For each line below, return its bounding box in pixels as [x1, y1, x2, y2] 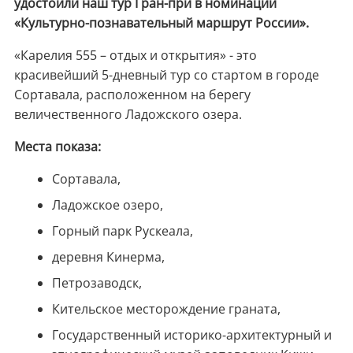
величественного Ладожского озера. [13, 106, 245, 124]
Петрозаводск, [51, 274, 142, 292]
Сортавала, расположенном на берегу [13, 86, 251, 104]
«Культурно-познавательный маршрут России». [13, 14, 309, 32]
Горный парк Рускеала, [51, 222, 193, 240]
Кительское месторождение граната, [51, 300, 281, 318]
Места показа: [13, 138, 101, 156]
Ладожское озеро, [51, 196, 163, 214]
